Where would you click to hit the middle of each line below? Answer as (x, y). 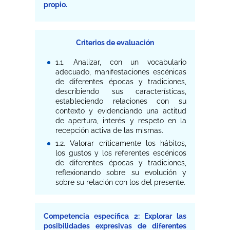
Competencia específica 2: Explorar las (115, 216)
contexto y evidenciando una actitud (121, 111)
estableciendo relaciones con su (121, 101)
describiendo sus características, (121, 92)
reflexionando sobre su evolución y (121, 172)
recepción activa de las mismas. (110, 131)
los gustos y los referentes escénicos (121, 153)
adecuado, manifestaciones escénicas (121, 72)
